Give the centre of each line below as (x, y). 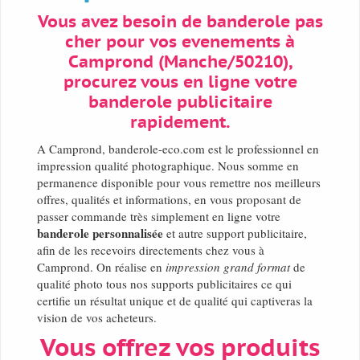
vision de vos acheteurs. (97, 318)
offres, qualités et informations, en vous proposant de (169, 200)
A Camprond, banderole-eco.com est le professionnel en (178, 149)
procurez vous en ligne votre (180, 83)
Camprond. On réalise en (101, 267)
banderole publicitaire (180, 103)
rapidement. (180, 123)
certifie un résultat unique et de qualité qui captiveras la (175, 301)
